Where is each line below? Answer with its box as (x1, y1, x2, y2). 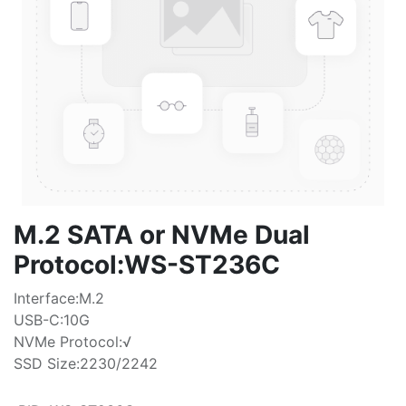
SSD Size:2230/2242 (14, 354, 158, 372)
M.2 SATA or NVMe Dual (14, 219, 310, 250)
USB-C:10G (14, 311, 90, 329)
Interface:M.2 (14, 289, 104, 307)
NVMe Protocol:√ (14, 333, 131, 351)
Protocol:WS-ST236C (14, 249, 280, 280)
